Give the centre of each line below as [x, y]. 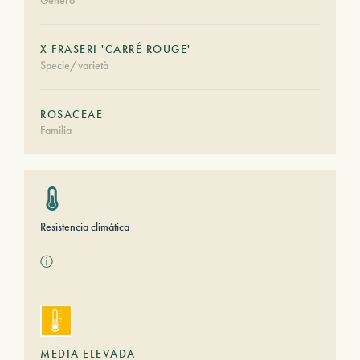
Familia [56, 130]
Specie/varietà [74, 65]
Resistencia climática [85, 227]
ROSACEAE [72, 114]
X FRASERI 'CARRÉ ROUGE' [116, 49]
